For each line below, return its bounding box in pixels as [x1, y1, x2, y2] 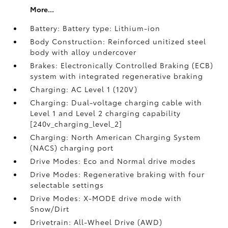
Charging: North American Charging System [30, 132, 202, 142]
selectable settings [30, 180, 104, 190]
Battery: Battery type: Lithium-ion [30, 23, 161, 33]
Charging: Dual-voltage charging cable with [30, 97, 203, 107]
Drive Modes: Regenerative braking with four [30, 169, 205, 179]
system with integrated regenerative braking [30, 71, 204, 81]
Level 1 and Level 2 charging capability [30, 108, 181, 118]
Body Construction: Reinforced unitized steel [30, 36, 207, 46]
